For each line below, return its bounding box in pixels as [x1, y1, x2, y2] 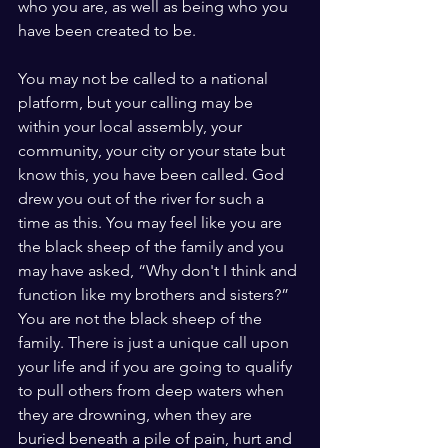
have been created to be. [18, 21, 196, 40]
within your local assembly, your [18, 117, 246, 136]
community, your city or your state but [18, 141, 289, 160]
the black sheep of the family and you [18, 237, 288, 256]
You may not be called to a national [18, 69, 272, 88]
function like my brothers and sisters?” [18, 285, 293, 304]
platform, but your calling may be [18, 93, 257, 112]
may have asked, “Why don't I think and [18, 261, 301, 280]
